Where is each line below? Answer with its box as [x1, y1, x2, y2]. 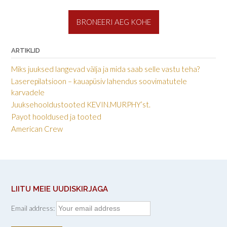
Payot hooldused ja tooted [11, 111, 101, 121]
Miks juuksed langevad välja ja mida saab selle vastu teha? [11, 64, 200, 73]
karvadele [11, 87, 45, 97]
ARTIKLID [11, 46, 40, 54]
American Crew [11, 124, 63, 133]
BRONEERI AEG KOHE [76, 17, 151, 26]
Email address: [11, 203, 56, 212]
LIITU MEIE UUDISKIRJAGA [11, 184, 108, 194]
